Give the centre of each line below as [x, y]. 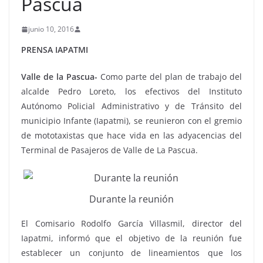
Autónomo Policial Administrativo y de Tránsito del [131, 106]
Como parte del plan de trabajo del [170, 77]
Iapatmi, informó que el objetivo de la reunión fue [131, 238]
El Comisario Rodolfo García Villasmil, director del [131, 224]
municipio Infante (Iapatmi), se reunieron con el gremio [131, 121]
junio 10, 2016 [51, 29]
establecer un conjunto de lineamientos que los [131, 253]
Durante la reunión [131, 199]
